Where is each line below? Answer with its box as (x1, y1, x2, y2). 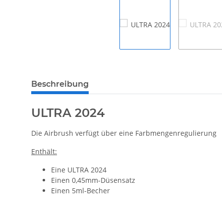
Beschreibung (31, 79, 89, 89)
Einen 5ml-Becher (51, 186, 110, 196)
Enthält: (31, 147, 57, 157)
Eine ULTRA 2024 (51, 165, 107, 175)
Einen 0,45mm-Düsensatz (51, 175, 135, 185)
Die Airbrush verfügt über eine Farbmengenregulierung (31, 128, 217, 138)
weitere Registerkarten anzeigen (31, 74, 138, 84)
